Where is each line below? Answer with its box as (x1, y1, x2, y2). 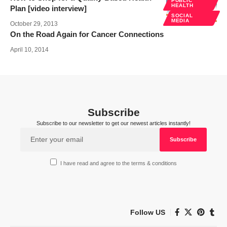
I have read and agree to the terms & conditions (60, 160, 177, 167)
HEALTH (171, 2, 194, 8)
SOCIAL (171, 12, 193, 18)
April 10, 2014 (10, 46, 49, 53)
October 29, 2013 (10, 20, 58, 27)
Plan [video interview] (10, 4, 87, 13)
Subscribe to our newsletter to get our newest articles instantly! (36, 120, 191, 126)
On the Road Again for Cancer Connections (10, 29, 164, 39)
